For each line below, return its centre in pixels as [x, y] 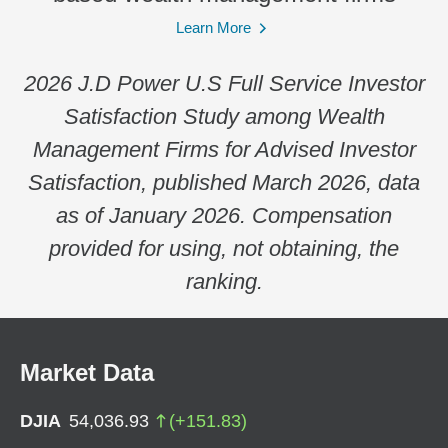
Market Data [87, 372]
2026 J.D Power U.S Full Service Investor [224, 83]
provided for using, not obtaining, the [224, 248]
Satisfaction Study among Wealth [224, 116]
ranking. [224, 281]
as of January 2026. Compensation [224, 215]
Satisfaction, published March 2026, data [224, 182]
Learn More [213, 27]
